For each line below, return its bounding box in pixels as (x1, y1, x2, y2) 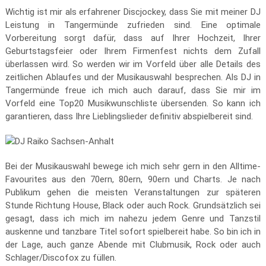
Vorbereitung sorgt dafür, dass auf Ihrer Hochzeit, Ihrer (5, 33, 261, 43)
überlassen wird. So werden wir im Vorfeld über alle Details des (5, 59, 261, 69)
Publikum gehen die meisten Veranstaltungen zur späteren (5, 187, 261, 198)
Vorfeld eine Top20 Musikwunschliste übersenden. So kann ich (5, 98, 261, 109)
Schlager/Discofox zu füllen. (5, 252, 116, 263)
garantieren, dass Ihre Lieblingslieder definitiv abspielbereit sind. (5, 111, 253, 122)
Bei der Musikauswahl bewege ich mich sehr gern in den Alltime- (5, 161, 261, 172)
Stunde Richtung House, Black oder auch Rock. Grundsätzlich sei (5, 200, 261, 211)
